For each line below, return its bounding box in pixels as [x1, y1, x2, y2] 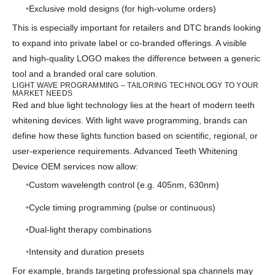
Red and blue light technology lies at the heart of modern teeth [12, 99, 255, 110]
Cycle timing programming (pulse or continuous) [28, 202, 215, 212]
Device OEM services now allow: [12, 161, 138, 171]
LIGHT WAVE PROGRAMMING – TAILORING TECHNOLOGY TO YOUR [12, 80, 259, 90]
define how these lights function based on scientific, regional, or [12, 130, 258, 141]
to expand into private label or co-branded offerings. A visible [12, 37, 247, 48]
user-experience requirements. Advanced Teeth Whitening [12, 145, 238, 156]
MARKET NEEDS [12, 88, 72, 98]
